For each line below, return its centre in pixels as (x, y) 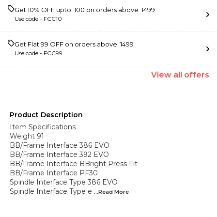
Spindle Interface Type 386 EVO (64, 182)
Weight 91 (27, 136)
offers (196, 75)
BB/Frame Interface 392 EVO (59, 155)
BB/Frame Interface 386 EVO (60, 145)
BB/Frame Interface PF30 (54, 173)
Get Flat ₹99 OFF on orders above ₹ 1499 (74, 44)
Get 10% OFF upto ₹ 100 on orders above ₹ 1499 (85, 10)
